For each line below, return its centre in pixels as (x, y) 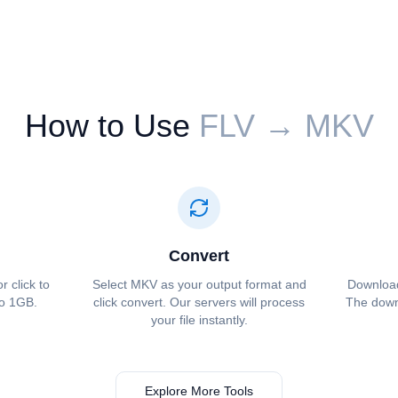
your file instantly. (199, 320)
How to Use (107, 126)
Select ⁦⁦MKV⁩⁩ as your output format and (199, 284)
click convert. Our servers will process (199, 302)
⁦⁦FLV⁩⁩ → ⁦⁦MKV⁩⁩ (286, 126)
